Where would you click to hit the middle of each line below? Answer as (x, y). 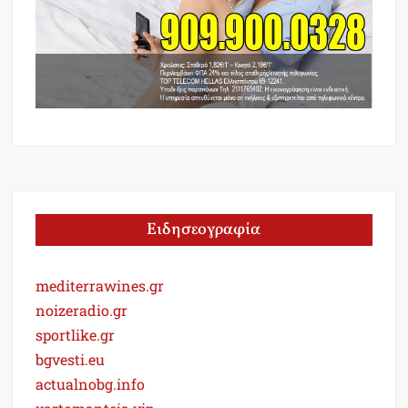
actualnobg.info (91, 383)
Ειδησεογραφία (204, 229)
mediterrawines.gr (100, 285)
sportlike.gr (76, 334)
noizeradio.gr (82, 310)
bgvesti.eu (71, 359)
